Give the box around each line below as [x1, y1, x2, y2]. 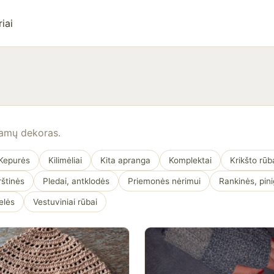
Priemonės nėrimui [128, 176, 201, 186]
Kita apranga [100, 155, 150, 165]
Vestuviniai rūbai [33, 197, 97, 207]
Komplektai [169, 155, 212, 165]
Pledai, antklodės [43, 176, 109, 186]
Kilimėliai [48, 155, 82, 165]
